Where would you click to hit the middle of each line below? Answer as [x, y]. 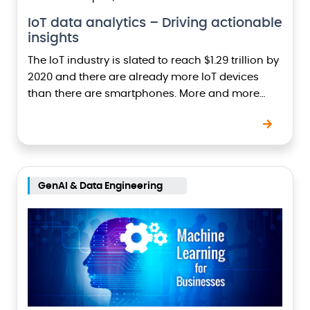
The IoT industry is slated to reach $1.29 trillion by [153, 61]
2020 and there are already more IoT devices [143, 77]
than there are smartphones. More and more [144, 94]
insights [53, 38]
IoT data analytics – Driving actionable [155, 23]
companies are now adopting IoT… [117, 110]
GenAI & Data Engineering [100, 186]
